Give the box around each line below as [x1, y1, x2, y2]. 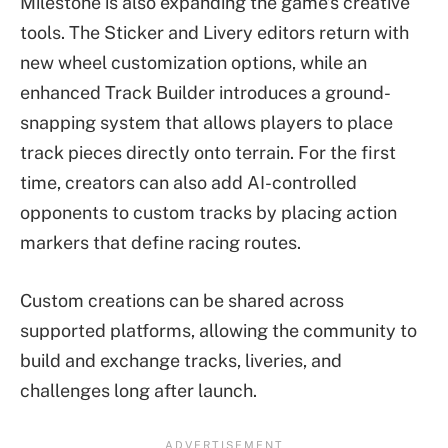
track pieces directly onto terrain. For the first [20, 141, 396, 163]
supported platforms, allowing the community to [20, 319, 417, 341]
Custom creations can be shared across [20, 289, 344, 311]
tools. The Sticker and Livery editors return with [20, 21, 409, 43]
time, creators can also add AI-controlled [20, 171, 357, 193]
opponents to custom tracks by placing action [20, 201, 397, 223]
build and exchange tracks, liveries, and [20, 349, 342, 371]
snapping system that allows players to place [20, 111, 393, 133]
